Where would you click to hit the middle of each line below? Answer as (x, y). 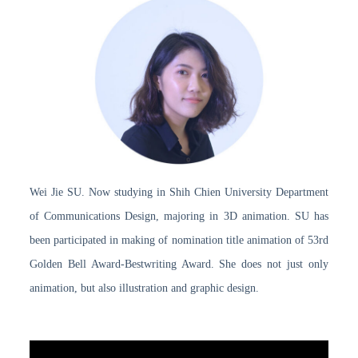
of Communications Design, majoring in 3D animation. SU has (179, 216)
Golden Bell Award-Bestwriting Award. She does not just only (179, 264)
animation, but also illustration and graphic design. (144, 288)
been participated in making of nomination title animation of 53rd (179, 240)
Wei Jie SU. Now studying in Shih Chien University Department (179, 192)
